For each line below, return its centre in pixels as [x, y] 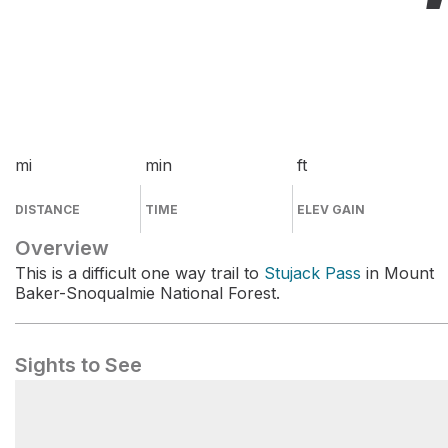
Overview [62, 248]
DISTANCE [47, 209]
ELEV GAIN [331, 209]
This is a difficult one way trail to [139, 273]
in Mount [397, 273]
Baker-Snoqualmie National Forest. [147, 293]
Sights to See [78, 365]
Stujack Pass [312, 273]
